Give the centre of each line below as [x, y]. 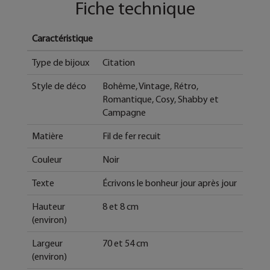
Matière [48, 136]
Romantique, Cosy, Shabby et [161, 99]
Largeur [47, 243]
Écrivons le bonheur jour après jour [170, 183]
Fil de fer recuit [132, 136]
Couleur [47, 160]
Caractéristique [62, 39]
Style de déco [59, 86]
